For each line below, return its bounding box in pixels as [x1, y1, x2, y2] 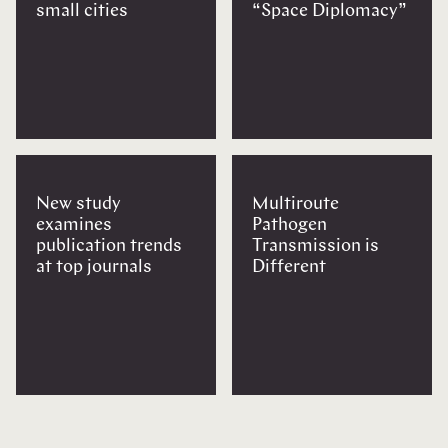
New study [36, 194, 121, 214]
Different [252, 257, 326, 277]
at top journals [36, 257, 152, 277]
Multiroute [252, 194, 339, 214]
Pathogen [252, 215, 327, 235]
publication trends [36, 236, 182, 256]
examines [36, 215, 112, 235]
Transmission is [252, 236, 379, 256]
